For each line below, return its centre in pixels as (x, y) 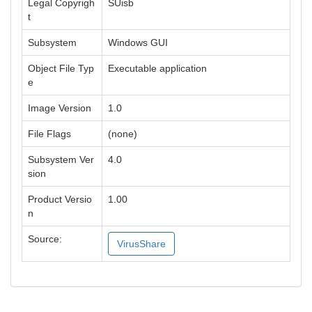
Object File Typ (61, 68)
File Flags (49, 134)
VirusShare (141, 244)
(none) (123, 134)
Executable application (157, 68)
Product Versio (60, 199)
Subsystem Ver (61, 159)
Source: (45, 239)
